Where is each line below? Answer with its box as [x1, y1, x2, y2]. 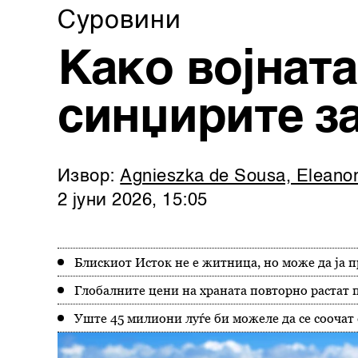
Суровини [58, 8, 181, 34]
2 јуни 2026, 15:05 [58, 192, 208, 209]
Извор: [58, 168, 121, 185]
